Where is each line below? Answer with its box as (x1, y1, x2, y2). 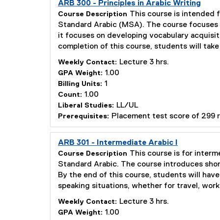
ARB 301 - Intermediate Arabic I (58, 139, 178, 147)
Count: (58, 91, 82, 98)
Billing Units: (58, 81, 102, 87)
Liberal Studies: (58, 102, 114, 109)
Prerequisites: (58, 113, 109, 120)
